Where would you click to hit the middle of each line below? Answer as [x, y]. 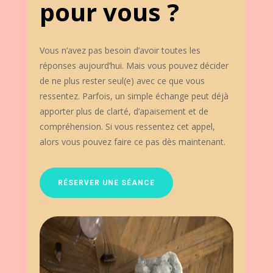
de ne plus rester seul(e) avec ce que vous [122, 81]
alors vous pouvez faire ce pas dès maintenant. [132, 142]
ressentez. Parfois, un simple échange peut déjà [134, 96]
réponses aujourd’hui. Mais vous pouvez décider [134, 66]
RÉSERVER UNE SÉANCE [106, 183]
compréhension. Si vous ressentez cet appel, [127, 127]
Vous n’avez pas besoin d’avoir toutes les [120, 51]
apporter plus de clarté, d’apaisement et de [124, 112]
